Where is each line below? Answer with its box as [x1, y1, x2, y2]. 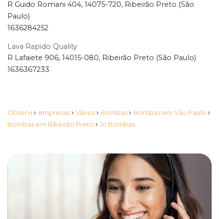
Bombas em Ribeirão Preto [7, 120, 95, 129]
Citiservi [7, 109, 34, 117]
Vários [76, 109, 96, 117]
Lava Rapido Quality [7, 42, 77, 51]
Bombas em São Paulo [133, 109, 208, 117]
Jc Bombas [100, 120, 135, 129]
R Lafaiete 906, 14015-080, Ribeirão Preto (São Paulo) [7, 53, 196, 63]
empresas [38, 109, 71, 117]
